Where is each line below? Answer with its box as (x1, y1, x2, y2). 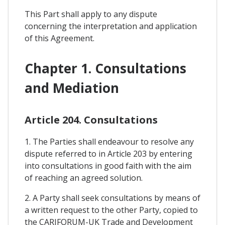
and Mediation (25, 78, 119, 97)
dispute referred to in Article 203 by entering (25, 148, 192, 159)
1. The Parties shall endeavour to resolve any (25, 136, 194, 147)
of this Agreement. (25, 33, 94, 44)
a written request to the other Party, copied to (25, 204, 198, 215)
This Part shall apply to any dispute (25, 9, 157, 20)
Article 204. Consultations (25, 113, 158, 127)
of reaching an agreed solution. (25, 172, 143, 183)
